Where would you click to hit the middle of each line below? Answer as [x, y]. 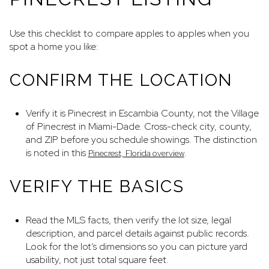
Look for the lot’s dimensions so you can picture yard [136, 246]
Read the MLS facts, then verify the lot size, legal [128, 220]
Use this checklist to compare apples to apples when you [129, 34]
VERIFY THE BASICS [97, 186]
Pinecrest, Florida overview [136, 153]
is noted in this [57, 153]
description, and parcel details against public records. [137, 233]
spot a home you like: [54, 47]
